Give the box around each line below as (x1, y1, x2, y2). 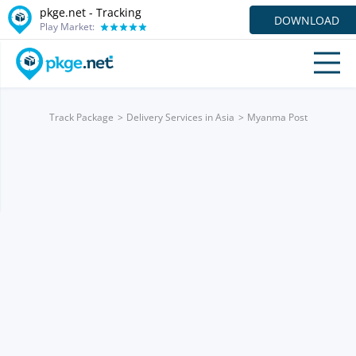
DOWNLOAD (274, 12, 339, 28)
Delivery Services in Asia (126, 110, 234, 124)
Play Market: (40, 19, 95, 33)
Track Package (48, 110, 114, 124)
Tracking (96, 4, 141, 20)
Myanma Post (246, 110, 308, 124)
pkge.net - (40, 4, 96, 20)
